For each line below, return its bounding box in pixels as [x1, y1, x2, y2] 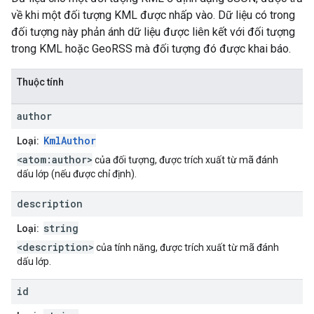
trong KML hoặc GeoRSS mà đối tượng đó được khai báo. [11, 42, 291, 56]
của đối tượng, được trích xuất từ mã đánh [93, 154, 278, 166]
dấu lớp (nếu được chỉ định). [17, 168, 137, 180]
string [43, 221, 78, 235]
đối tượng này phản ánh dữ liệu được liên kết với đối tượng [11, 25, 295, 39]
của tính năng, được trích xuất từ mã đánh [94, 242, 279, 254]
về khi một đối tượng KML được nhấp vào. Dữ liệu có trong [11, 8, 295, 22]
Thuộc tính [17, 76, 64, 88]
